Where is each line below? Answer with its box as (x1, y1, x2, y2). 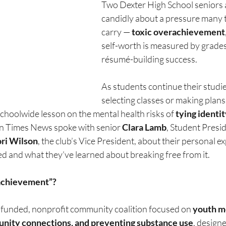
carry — (101, 26, 132, 37)
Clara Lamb (122, 122, 166, 133)
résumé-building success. (101, 53, 197, 65)
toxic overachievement (132, 26, 225, 37)
